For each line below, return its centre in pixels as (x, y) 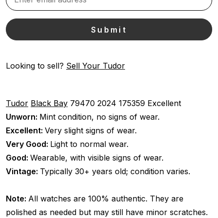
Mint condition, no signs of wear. (100, 117)
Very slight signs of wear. (91, 130)
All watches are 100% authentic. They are (106, 198)
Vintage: (23, 171)
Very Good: (28, 144)
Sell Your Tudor (96, 65)
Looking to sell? (36, 65)
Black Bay (49, 103)
